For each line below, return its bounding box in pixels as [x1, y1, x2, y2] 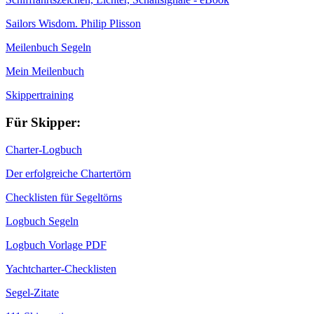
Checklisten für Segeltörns [6, 191, 122, 203]
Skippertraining [6, 89, 74, 102]
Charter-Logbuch [6, 143, 82, 156]
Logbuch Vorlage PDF [6, 238, 107, 251]
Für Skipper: [6, 115, 81, 130]
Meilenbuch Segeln [6, 41, 91, 54]
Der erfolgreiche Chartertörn [6, 167, 131, 179]
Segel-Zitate [6, 286, 59, 299]
